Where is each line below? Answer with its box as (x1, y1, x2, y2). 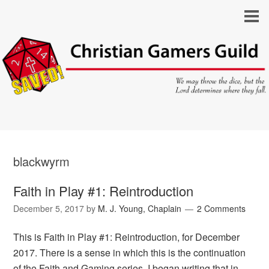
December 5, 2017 (13, 202, 85, 215)
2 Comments (197, 202, 246, 215)
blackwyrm (13, 153, 70, 171)
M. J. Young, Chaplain (98, 202, 182, 215)
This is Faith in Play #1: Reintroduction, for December (13, 230, 240, 244)
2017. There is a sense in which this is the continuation (13, 246, 246, 260)
